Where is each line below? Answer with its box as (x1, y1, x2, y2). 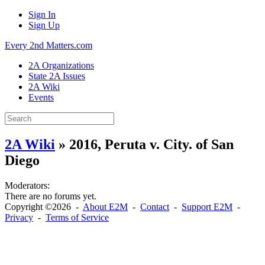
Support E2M (182, 201, 232, 212)
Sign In (28, 9, 56, 20)
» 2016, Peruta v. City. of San (55, 136, 234, 152)
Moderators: (5, 180, 50, 190)
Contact (140, 201, 169, 212)
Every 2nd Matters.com (5, 40, 92, 50)
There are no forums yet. (5, 190, 96, 201)
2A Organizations (28, 60, 94, 70)
